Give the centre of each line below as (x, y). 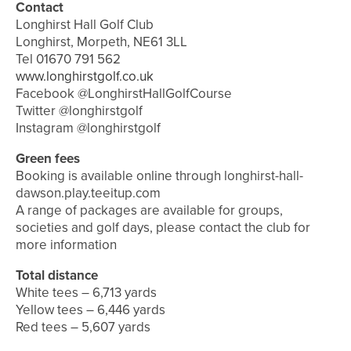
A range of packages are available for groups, (149, 211)
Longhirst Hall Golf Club (85, 25)
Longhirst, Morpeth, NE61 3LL (101, 42)
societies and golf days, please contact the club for (163, 228)
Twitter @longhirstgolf (79, 111)
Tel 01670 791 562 (68, 60)
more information (66, 245)
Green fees (48, 159)
